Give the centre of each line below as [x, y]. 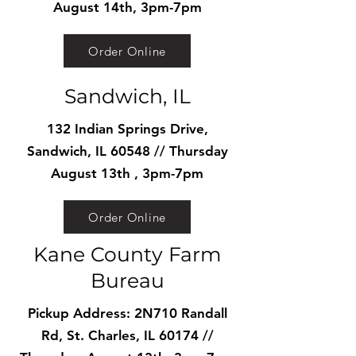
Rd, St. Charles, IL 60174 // [127, 335]
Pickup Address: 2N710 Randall [127, 313]
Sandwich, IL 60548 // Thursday [127, 151]
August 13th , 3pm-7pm [127, 173]
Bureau [127, 281]
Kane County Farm [127, 254]
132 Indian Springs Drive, [127, 129]
